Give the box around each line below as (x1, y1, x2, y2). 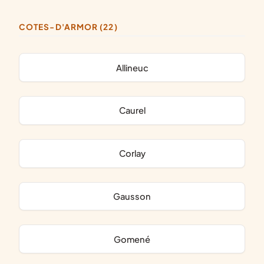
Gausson (120, 191, 151, 202)
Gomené (121, 233, 150, 245)
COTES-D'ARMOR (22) (26, 21, 118, 32)
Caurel (125, 105, 146, 116)
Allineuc (121, 62, 148, 73)
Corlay (125, 148, 146, 159)
